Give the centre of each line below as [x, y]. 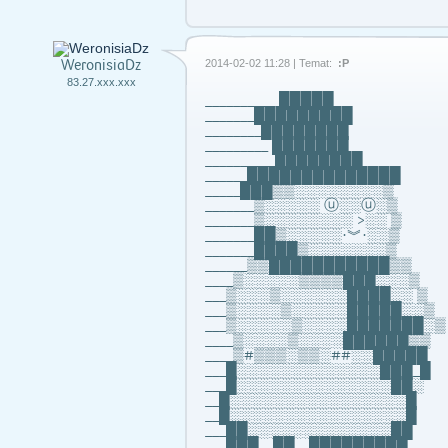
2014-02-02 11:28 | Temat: [270, 63]
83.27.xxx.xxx [101, 82]
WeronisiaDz [101, 65]
